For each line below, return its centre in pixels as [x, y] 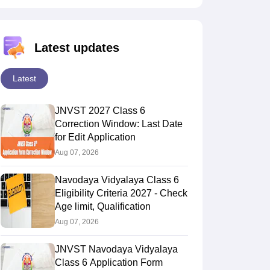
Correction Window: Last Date [118, 124]
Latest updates [77, 48]
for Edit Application [95, 137]
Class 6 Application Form [108, 263]
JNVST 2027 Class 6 [100, 111]
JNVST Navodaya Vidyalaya [116, 250]
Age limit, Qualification [102, 207]
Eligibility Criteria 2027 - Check [121, 193]
